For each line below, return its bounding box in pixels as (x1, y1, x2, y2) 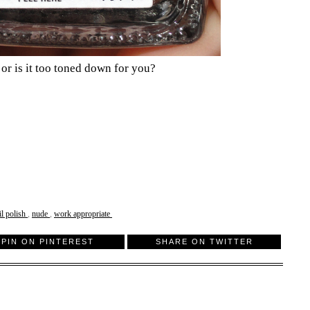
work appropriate (54, 209, 112, 219)
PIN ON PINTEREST (1, 237, 94, 246)
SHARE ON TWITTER (155, 237, 253, 246)
